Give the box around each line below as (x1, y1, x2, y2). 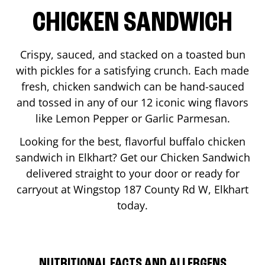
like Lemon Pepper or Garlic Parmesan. (35, 111, 230, 125)
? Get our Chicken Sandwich (112, 150, 250, 164)
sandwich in (15, 150, 78, 164)
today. (117, 198, 148, 212)
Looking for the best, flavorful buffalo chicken (20, 134, 245, 148)
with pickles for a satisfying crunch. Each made (16, 63, 249, 77)
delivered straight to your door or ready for (25, 166, 240, 180)
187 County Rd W (124, 182, 208, 196)
